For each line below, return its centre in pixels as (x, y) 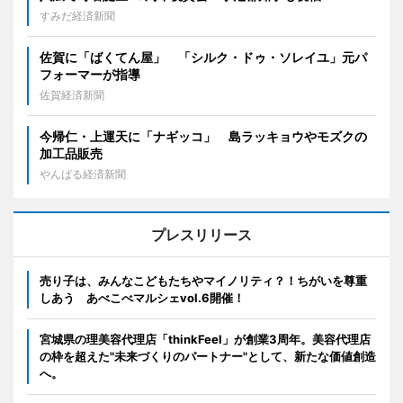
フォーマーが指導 (90, 75)
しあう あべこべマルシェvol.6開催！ (142, 298)
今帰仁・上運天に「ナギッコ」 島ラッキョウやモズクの (203, 137)
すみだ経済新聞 (77, 16)
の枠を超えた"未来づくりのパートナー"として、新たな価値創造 (208, 357)
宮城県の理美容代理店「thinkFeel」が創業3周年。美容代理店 (205, 340)
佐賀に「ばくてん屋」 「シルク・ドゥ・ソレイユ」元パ (203, 58)
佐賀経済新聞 (72, 95)
